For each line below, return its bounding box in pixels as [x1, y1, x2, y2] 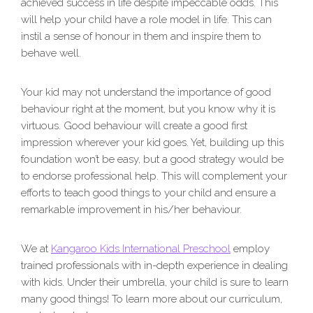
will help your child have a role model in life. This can [21, 13, 272, 27]
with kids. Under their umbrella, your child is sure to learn [21, 276, 289, 289]
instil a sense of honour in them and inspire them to [21, 30, 261, 43]
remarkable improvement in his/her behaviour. [21, 203, 242, 217]
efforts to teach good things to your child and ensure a [21, 187, 276, 200]
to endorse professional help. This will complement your [21, 170, 287, 183]
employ [231, 242, 270, 256]
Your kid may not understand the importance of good [21, 86, 271, 99]
